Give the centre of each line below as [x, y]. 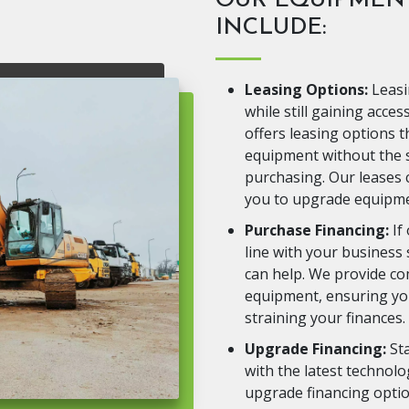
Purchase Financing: [317, 230]
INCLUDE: [271, 28]
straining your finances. [325, 318]
